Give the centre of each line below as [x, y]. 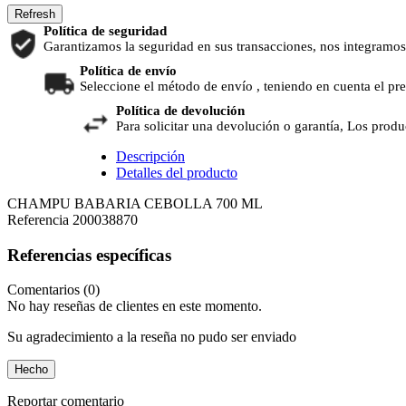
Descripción [150, 157]
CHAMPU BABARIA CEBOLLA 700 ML [135, 204]
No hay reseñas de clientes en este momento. [135, 306]
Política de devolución [180, 111]
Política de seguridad [109, 31]
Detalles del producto [177, 173]
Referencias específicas [89, 255]
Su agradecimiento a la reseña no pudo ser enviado [152, 337]
